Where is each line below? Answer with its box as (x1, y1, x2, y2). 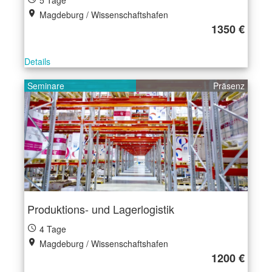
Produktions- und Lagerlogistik (27, 201, 174, 217)
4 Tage (37, 223, 66, 235)
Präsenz (213, 80, 245, 92)
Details (24, 55, 50, 67)
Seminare (27, 80, 64, 92)
